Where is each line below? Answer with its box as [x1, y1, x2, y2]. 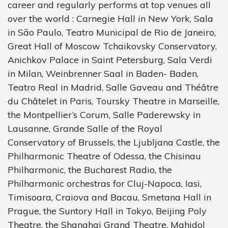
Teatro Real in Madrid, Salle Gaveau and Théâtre [8, 81, 218, 93]
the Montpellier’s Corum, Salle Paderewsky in [8, 108, 201, 121]
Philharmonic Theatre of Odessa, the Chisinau [8, 150, 201, 162]
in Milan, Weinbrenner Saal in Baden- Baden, [8, 67, 198, 79]
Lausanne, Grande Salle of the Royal [8, 122, 162, 134]
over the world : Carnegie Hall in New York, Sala [8, 12, 213, 24]
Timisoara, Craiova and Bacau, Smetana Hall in [8, 191, 211, 203]
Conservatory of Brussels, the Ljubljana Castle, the [8, 136, 220, 148]
